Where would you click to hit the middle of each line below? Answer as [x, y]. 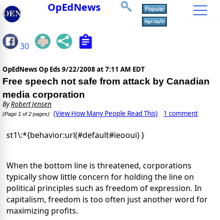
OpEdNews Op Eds [32, 69]
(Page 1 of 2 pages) [26, 114]
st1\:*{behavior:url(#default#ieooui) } [75, 135]
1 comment [181, 114]
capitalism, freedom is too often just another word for [107, 200]
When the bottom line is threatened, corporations [99, 166]
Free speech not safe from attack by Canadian [106, 82]
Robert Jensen [31, 104]
